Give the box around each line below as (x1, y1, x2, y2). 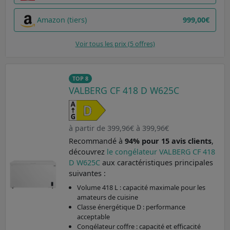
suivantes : (68, 168, 106, 178)
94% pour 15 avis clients (124, 136, 212, 146)
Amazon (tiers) (37, 15, 87, 25)
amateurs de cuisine (76, 192, 138, 202)
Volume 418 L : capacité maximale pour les (76, 182, 205, 192)
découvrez (68, 146, 107, 157)
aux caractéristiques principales (102, 157, 213, 167)
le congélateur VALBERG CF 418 (106, 146, 215, 157)
